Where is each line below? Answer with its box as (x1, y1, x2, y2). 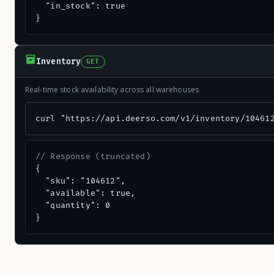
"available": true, (35, 188, 136, 198)
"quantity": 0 (35, 201, 111, 210)
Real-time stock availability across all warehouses (25, 84, 199, 95)
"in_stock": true (35, 1, 125, 11)
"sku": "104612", (35, 176, 125, 186)
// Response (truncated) (35, 152, 150, 161)
